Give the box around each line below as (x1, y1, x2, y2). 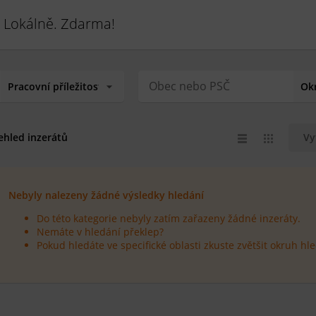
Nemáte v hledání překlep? (36, 225, 164, 238)
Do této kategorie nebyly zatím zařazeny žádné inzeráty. (36, 212, 300, 225)
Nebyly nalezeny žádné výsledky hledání (8, 188, 204, 202)
